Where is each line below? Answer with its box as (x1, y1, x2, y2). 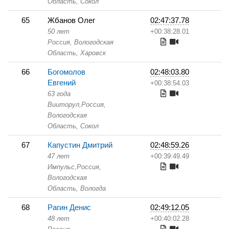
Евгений (48, 78, 76, 87)
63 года (48, 90, 71, 98)
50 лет (48, 28, 70, 35)
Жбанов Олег (48, 16, 95, 25)
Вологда (78, 185, 106, 192)
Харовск (78, 49, 106, 57)
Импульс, (48, 163, 77, 171)
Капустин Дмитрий (48, 141, 112, 149)
